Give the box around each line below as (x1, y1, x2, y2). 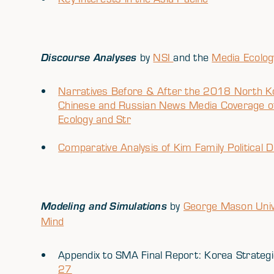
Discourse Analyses (41, 50, 140, 64)
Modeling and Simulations (41, 199, 171, 213)
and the (173, 50, 212, 64)
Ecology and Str (58, 112, 131, 127)
